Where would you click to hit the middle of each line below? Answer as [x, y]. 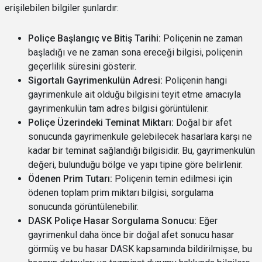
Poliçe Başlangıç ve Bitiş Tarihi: [96, 38]
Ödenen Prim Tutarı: [70, 179]
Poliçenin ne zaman [203, 38]
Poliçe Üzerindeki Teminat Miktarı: [101, 123]
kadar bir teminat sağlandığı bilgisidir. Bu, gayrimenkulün [142, 151]
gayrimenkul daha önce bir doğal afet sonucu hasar [131, 235]
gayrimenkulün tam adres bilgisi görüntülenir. [118, 108]
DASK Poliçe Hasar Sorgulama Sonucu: [112, 221]
